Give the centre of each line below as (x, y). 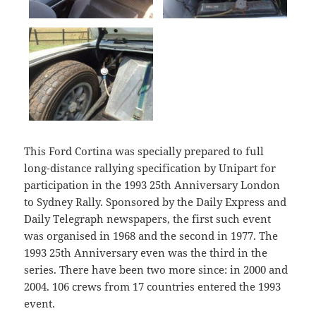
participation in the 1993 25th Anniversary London (152, 184)
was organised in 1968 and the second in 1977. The (151, 235)
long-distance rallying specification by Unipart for (150, 168)
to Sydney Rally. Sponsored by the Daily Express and (156, 201)
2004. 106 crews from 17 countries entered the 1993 (153, 286)
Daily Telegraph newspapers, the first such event (148, 218)
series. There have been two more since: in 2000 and (156, 269)
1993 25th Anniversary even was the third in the (146, 252)
